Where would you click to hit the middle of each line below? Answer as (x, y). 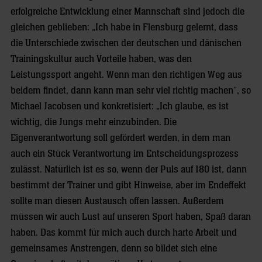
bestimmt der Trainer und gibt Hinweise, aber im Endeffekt (128, 185)
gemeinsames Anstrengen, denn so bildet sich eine (114, 249)
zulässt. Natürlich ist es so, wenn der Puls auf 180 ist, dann (129, 170)
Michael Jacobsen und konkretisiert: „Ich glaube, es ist (120, 106)
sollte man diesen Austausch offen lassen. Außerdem (117, 201)
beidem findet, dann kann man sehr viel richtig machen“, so (131, 91)
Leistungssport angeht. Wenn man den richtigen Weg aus (126, 75)
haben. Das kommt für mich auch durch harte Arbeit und (124, 233)
